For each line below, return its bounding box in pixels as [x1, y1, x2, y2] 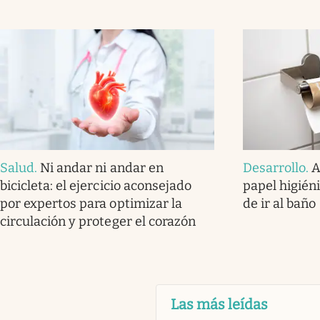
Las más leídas [170, 295, 268, 313]
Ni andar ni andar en [40, 159, 164, 176]
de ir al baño [242, 195, 316, 211]
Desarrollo [242, 159, 306, 176]
